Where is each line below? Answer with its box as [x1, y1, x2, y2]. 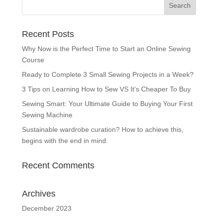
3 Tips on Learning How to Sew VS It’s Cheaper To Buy [21, 85, 191, 93]
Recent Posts [21, 29, 74, 39]
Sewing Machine [21, 111, 73, 119]
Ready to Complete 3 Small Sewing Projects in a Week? [21, 71, 194, 78]
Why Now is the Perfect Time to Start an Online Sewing [21, 45, 191, 53]
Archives [21, 189, 55, 199]
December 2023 [21, 204, 72, 212]
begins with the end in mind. [21, 137, 108, 145]
